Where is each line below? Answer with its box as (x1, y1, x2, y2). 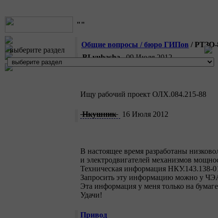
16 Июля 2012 (120, 110, 168, 119)
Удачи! (80, 191, 102, 200)
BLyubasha (82, 53, 120, 62)
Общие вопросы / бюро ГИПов (81, 40, 189, 49)
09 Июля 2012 (124, 53, 172, 62)
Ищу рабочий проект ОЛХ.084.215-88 (80, 90, 206, 99)
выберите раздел (10, 46, 65, 54)
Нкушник (82, 110, 116, 119)
